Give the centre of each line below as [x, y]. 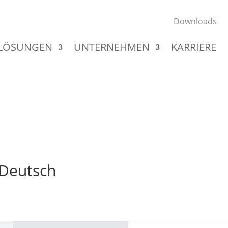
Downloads [195, 21]
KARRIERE [193, 47]
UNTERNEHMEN [111, 47]
